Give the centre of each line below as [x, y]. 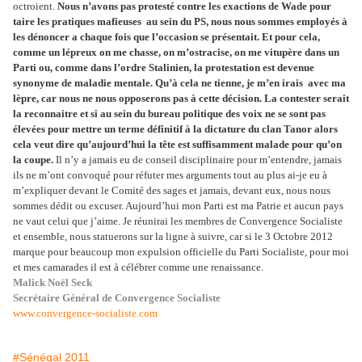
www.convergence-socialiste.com [85, 314]
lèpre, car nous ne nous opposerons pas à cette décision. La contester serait [181, 99]
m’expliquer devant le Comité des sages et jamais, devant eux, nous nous [172, 191]
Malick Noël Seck [53, 283]
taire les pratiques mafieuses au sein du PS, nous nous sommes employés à [180, 22]
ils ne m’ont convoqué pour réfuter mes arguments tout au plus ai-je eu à [170, 175]
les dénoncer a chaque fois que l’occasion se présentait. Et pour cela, [166, 37]
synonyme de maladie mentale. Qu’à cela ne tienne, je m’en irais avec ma [179, 83]
